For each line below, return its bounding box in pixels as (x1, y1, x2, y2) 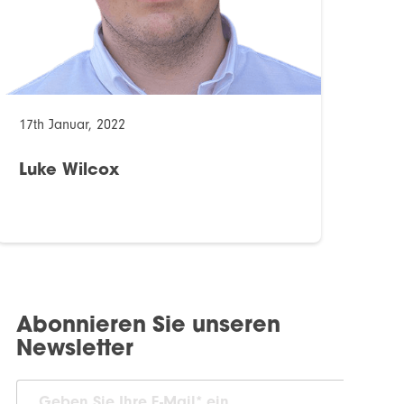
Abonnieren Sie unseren (15, 316, 280, 338)
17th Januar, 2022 (18, 116, 125, 133)
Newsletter (15, 339, 133, 362)
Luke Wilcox (18, 162, 119, 180)
